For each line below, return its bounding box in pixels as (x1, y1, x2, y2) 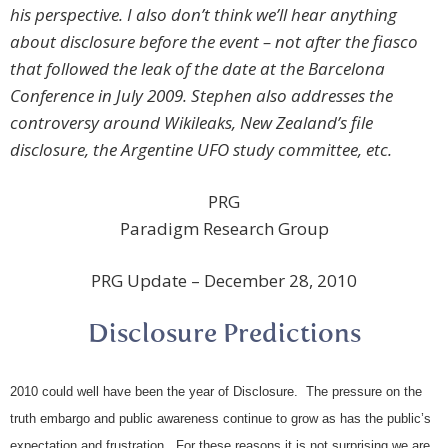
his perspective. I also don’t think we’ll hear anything (10, 3, 397, 27)
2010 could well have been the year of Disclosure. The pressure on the (10, 384, 422, 400)
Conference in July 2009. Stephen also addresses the (10, 84, 393, 108)
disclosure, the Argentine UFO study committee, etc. (10, 138, 392, 162)
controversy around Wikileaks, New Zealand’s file (10, 111, 373, 135)
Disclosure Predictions (87, 322, 361, 349)
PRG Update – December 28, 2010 (91, 269, 357, 293)
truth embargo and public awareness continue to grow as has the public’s (10, 411, 431, 427)
